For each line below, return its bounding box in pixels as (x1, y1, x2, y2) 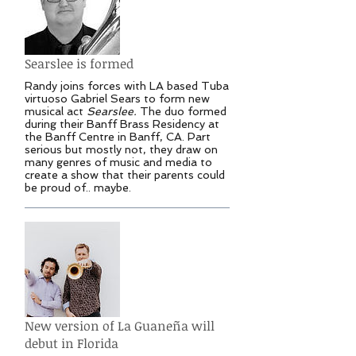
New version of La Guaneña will (25, 316, 215, 335)
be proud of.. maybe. (25, 181, 134, 195)
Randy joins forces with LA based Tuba (25, 79, 229, 93)
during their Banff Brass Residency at (25, 118, 219, 131)
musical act (25, 105, 87, 118)
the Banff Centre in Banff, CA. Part (25, 130, 211, 144)
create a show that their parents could (25, 168, 225, 182)
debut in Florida (25, 334, 118, 352)
